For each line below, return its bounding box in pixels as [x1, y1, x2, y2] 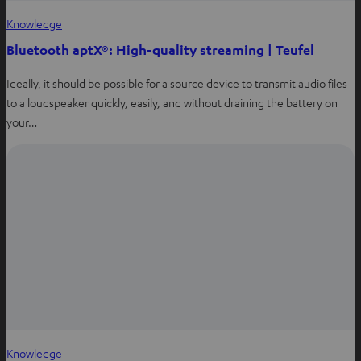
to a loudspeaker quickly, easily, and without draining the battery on [6, 94, 338, 110]
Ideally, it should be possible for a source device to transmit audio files [6, 75, 347, 90]
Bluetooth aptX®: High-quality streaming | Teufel [6, 40, 314, 58]
